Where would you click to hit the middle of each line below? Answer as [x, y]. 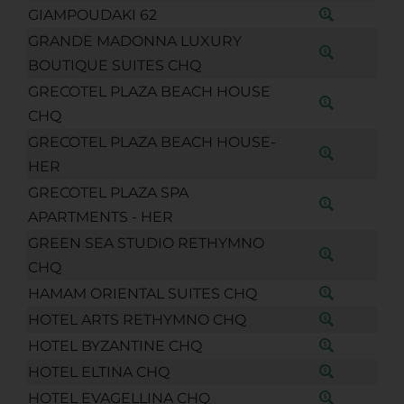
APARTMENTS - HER [100, 216]
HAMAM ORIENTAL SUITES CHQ [142, 293]
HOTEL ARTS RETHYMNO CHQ [137, 319]
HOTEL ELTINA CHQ [98, 372]
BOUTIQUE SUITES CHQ [114, 65]
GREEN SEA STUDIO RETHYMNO [146, 243]
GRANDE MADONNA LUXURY [134, 41]
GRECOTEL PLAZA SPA [108, 192]
